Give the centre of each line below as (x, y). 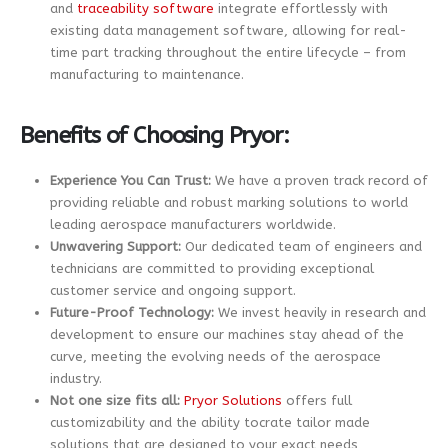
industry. (75, 378)
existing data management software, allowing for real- (228, 30)
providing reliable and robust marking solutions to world (228, 202)
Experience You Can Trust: (130, 180)
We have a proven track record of (319, 180)
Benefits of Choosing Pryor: (154, 135)
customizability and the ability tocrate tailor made (209, 422)
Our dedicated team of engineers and (301, 246)
